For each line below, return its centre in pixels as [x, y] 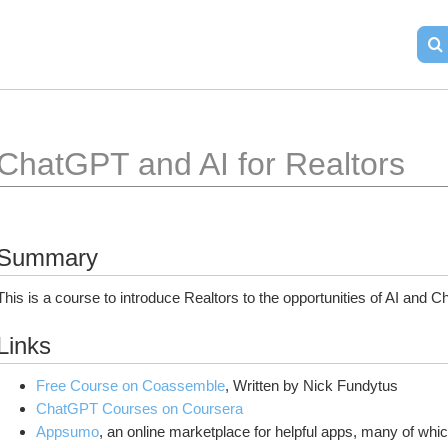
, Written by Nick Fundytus [311, 385]
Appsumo [67, 431]
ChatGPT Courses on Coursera [139, 408]
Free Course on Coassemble [130, 385]
